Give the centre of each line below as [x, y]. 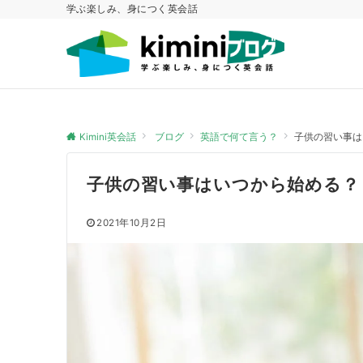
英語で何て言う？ [239, 137]
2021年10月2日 [132, 223]
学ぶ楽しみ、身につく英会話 [132, 9]
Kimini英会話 [108, 137]
